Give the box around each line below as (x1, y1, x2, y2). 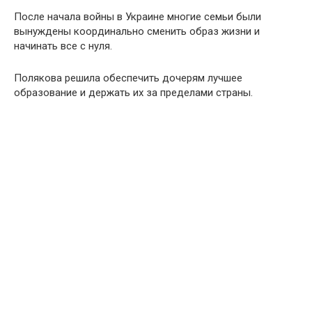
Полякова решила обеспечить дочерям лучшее (14, 72, 242, 84)
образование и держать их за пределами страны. (14, 86, 253, 99)
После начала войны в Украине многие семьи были (14, 10, 261, 23)
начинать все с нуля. (14, 40, 112, 52)
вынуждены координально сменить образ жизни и (14, 25, 260, 38)
